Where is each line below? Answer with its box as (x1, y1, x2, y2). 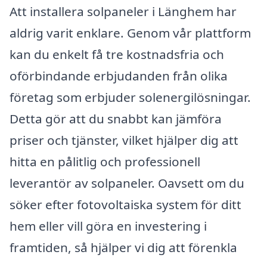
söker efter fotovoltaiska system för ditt (10, 195, 241, 213)
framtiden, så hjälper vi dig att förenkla (10, 238, 237, 256)
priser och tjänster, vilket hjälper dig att (10, 131, 238, 148)
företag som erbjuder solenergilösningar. (10, 88, 251, 105)
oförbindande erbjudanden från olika (10, 67, 228, 84)
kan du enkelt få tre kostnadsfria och (10, 45, 224, 63)
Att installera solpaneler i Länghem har (10, 2, 237, 20)
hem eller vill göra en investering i (10, 217, 207, 234)
